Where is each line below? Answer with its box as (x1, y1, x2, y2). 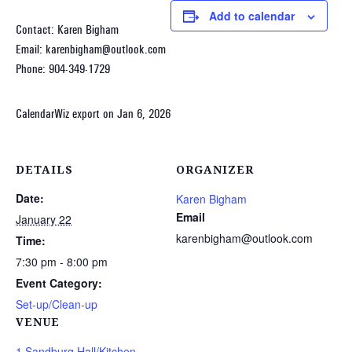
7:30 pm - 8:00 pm (16, 254, 108, 269)
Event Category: (16, 275, 102, 291)
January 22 (16, 211, 71, 227)
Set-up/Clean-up (16, 296, 97, 312)
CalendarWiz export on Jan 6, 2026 (16, 106, 170, 121)
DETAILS (16, 162, 73, 177)
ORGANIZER (176, 162, 254, 177)
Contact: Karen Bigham (16, 22, 119, 37)
